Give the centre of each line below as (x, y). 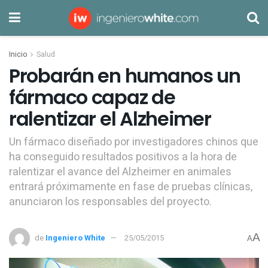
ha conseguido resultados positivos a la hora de (123, 157)
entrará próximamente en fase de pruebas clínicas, (131, 187)
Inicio (18, 54)
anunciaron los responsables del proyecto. (110, 202)
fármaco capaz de (92, 97)
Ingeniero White (75, 238)
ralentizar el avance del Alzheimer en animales (120, 172)
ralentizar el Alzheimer (110, 119)
